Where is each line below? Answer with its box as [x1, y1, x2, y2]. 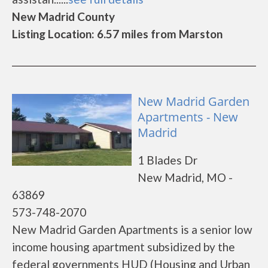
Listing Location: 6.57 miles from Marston [12, 27, 223, 41]
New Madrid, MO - [138, 170, 233, 184]
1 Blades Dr [138, 153, 197, 167]
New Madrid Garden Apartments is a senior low [12, 223, 252, 236]
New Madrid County [12, 10, 115, 23]
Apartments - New [138, 109, 238, 125]
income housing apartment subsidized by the [12, 240, 235, 254]
